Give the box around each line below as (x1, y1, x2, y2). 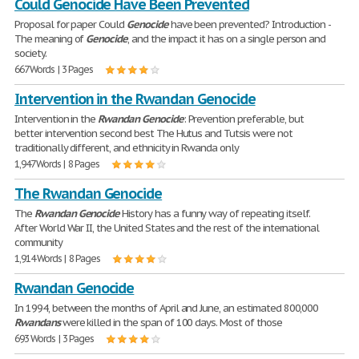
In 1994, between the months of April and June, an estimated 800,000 (14, 301, 319, 315)
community (14, 236, 63, 249)
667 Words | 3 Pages (14, 63, 94, 75)
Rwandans (14, 316, 60, 329)
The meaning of (14, 32, 87, 46)
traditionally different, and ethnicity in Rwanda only (14, 141, 239, 155)
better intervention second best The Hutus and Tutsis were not (14, 127, 292, 140)
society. (14, 46, 46, 60)
